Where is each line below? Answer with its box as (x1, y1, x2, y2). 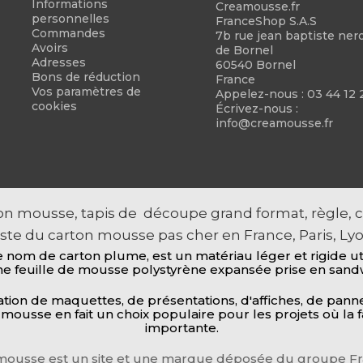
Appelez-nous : (215, 86, 307, 101)
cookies (31, 98, 77, 113)
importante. (144, 319, 219, 335)
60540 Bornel (215, 57, 296, 72)
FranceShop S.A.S (215, 13, 317, 28)
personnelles (31, 11, 109, 26)
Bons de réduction (31, 69, 140, 84)
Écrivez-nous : (215, 100, 298, 116)
